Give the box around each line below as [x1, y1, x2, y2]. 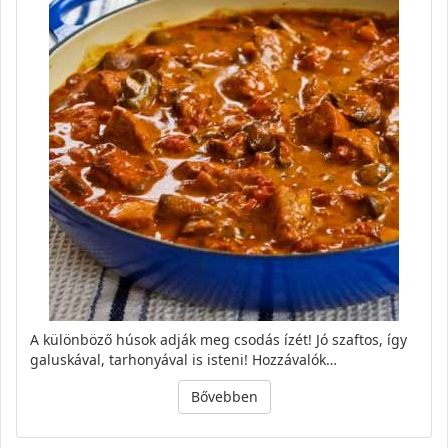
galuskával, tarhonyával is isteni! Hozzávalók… [30, 349, 337, 369]
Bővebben [190, 386, 258, 406]
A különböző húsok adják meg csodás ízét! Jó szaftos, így [30, 329, 407, 349]
